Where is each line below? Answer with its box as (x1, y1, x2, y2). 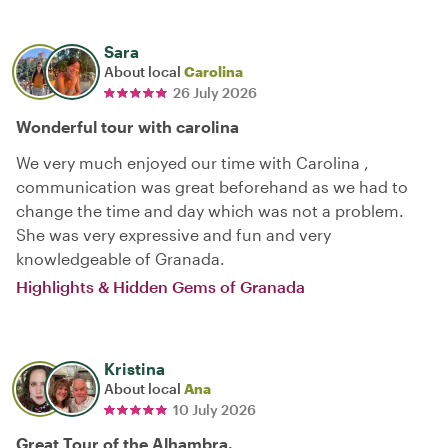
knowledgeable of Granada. (16, 248, 225, 268)
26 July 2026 (173, 83, 257, 101)
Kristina (104, 358, 165, 378)
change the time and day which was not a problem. (16, 200, 404, 220)
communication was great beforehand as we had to (16, 176, 408, 196)
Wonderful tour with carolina (16, 116, 239, 136)
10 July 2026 (173, 400, 256, 418)
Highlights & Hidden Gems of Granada (16, 276, 305, 296)
